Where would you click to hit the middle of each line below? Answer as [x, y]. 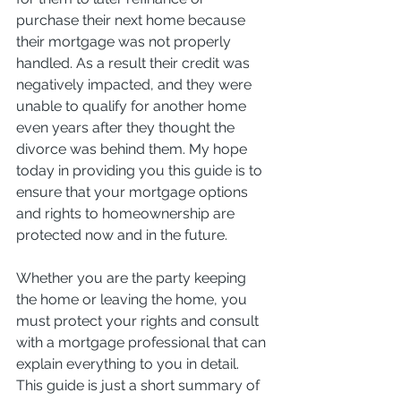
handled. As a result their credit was [135, 63]
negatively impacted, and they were [136, 84]
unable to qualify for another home [133, 106]
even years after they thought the [127, 127]
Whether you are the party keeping [133, 277]
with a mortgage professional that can [143, 342]
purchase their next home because [132, 20]
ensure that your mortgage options [134, 192]
